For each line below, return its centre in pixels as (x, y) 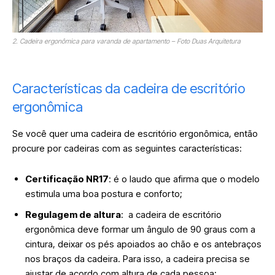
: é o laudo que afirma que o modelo (184, 179)
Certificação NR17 (67, 179)
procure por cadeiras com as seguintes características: (128, 148)
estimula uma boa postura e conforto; (104, 193)
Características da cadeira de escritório (129, 88)
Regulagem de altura (73, 214)
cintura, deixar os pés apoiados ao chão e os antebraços (143, 244)
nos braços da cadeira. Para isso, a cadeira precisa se (137, 258)
